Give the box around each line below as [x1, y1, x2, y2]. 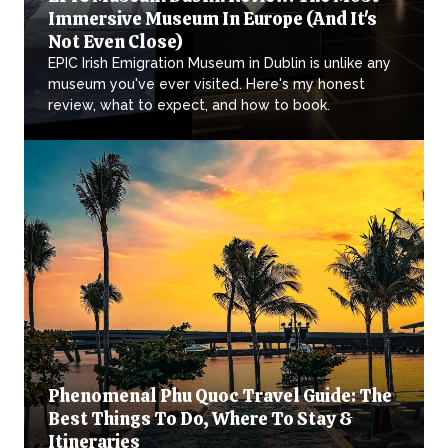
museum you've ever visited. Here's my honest [48, 75, 365, 92]
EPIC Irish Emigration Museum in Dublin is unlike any [48, 54, 391, 71]
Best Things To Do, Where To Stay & [48, 406, 353, 430]
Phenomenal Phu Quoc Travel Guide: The [48, 383, 392, 407]
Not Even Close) [48, 29, 183, 53]
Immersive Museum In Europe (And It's [48, 6, 377, 30]
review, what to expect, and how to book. [48, 96, 330, 113]
